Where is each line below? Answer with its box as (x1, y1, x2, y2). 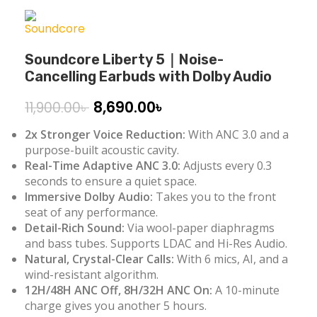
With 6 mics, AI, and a (174, 251, 288, 267)
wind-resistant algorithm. (25, 267, 158, 282)
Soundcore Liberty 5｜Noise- (25, 51, 224, 68)
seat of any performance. (25, 204, 158, 220)
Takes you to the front (156, 189, 276, 204)
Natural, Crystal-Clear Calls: (25, 251, 174, 267)
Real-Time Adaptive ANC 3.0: (25, 158, 180, 173)
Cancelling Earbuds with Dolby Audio (25, 68, 272, 85)
